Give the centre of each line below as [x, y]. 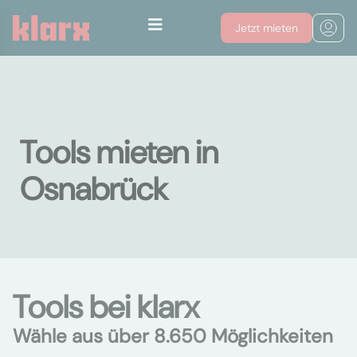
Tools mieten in [119, 152]
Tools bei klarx [106, 307]
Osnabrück [94, 189]
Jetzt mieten [267, 28]
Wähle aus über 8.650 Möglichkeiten [173, 336]
